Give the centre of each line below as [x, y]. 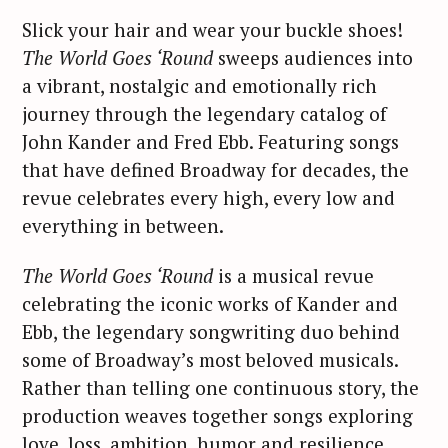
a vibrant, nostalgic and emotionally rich [199, 85]
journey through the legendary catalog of [204, 113]
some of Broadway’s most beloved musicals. [210, 360]
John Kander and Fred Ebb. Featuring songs [210, 141]
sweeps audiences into [313, 57]
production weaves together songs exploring [217, 416]
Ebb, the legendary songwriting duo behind [211, 332]
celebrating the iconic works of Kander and [210, 304]
